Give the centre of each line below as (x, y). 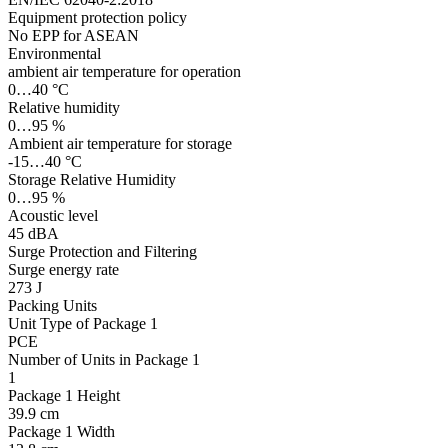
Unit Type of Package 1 (83, 324)
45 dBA (33, 234)
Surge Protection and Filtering (102, 252)
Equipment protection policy (97, 18)
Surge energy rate (63, 270)
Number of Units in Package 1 (104, 360)
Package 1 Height (64, 396)
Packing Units (52, 306)
